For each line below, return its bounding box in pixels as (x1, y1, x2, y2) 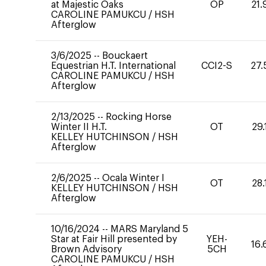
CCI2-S (201, 61, 233, 71)
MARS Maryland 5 (110, 224, 188, 234)
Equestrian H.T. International (51, 61, 176, 71)
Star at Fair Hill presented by (51, 235, 177, 244)
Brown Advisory (51, 245, 122, 254)
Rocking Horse (106, 112, 172, 122)
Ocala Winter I (102, 173, 164, 183)
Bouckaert (102, 51, 148, 61)
